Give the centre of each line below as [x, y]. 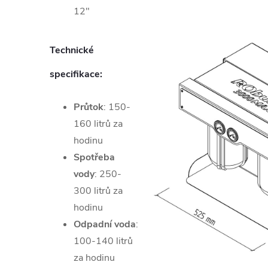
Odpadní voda [105, 224]
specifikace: [76, 74]
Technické [72, 50]
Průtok [89, 107]
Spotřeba [94, 157]
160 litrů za [98, 124]
